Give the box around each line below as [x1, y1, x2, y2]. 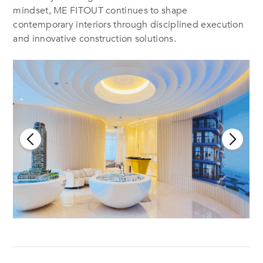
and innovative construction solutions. [13, 32, 176, 46]
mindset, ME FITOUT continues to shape [13, 4, 188, 18]
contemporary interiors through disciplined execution [13, 18, 244, 32]
